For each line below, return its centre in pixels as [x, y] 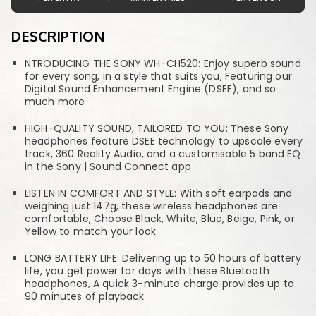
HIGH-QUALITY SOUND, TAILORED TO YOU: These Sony [157, 128]
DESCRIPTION [58, 36]
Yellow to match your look [91, 231]
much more [55, 101]
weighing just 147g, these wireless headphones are [151, 206]
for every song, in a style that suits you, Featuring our [158, 76]
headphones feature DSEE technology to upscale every [164, 141]
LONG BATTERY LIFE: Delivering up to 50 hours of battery [163, 258]
